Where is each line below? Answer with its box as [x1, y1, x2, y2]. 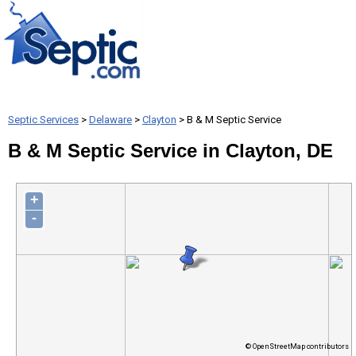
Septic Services [8, 114, 79, 126]
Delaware [89, 114, 132, 126]
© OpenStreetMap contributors [245, 342, 349, 350]
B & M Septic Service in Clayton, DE [8, 140, 333, 161]
